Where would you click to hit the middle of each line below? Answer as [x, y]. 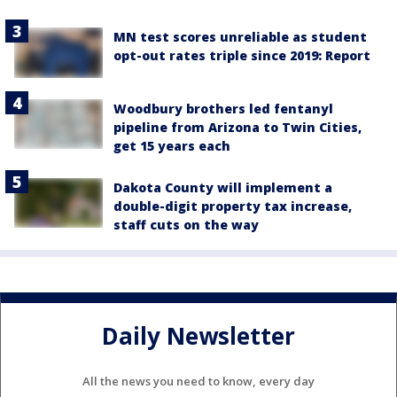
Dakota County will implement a [223, 187]
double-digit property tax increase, [233, 206]
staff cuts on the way [186, 224]
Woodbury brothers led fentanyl [223, 108]
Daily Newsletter [198, 335]
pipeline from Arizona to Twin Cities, [237, 127]
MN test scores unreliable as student [240, 37]
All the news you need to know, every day [198, 381]
